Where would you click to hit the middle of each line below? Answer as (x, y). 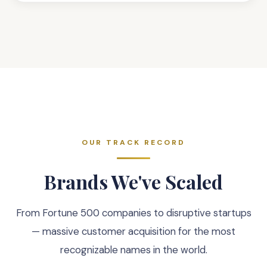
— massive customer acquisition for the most (133, 231)
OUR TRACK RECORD (133, 142)
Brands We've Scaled (133, 181)
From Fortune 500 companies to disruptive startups (133, 213)
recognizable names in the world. (133, 250)
